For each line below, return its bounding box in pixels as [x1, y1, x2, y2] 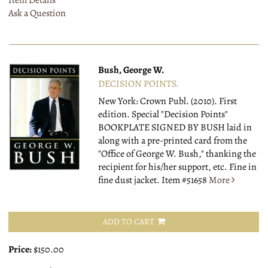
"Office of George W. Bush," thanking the [98, 147, 257, 161]
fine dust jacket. [98, 173, 160, 187]
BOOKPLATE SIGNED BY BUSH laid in [98, 121, 252, 135]
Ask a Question [8, 7, 66, 20]
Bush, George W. [98, 63, 165, 77]
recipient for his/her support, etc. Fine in [98, 160, 257, 174]
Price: [8, 243, 33, 257]
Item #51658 [160, 173, 209, 187]
